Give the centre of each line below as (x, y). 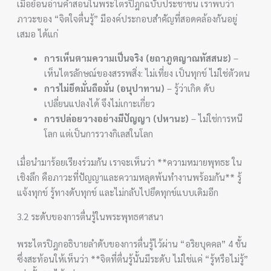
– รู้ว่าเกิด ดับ (190, 88)
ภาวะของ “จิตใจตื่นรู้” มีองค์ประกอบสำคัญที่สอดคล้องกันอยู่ (127, 18)
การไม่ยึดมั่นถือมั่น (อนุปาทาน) (105, 88)
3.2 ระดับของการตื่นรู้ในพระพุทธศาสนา (90, 216)
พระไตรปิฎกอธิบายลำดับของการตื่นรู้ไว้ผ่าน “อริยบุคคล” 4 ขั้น (132, 243)
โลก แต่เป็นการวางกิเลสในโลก (99, 133)
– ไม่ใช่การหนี (216, 118)
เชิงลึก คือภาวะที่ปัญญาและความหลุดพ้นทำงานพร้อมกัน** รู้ (129, 177)
